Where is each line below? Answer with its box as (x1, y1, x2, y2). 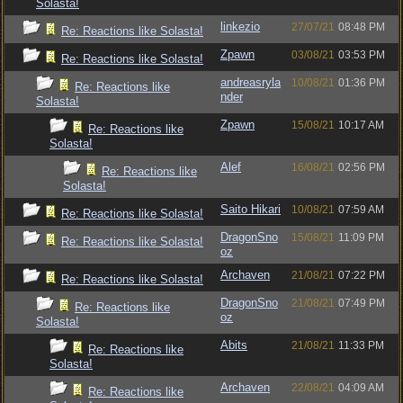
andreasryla (220, 76, 281, 89)
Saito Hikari (220, 202, 281, 216)
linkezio (220, 20, 260, 33)
